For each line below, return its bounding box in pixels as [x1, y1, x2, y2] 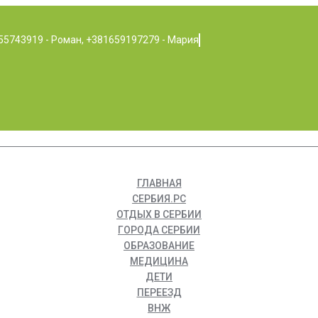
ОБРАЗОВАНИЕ [124, 240, 194, 252]
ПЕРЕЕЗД [136, 287, 182, 299]
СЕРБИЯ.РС [132, 193, 186, 205]
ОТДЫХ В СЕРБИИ [116, 209, 202, 221]
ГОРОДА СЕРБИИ [118, 224, 200, 236]
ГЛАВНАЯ [136, 177, 182, 190]
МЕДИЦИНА [130, 256, 188, 268]
